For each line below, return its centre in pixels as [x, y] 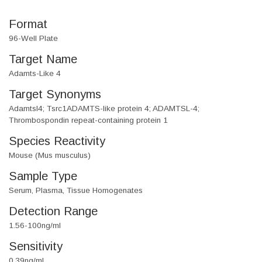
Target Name [43, 59]
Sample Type [43, 176]
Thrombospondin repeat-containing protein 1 [88, 120]
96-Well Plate [33, 39]
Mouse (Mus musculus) [50, 156]
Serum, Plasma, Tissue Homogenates [76, 191]
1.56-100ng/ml [35, 226]
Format [28, 24]
